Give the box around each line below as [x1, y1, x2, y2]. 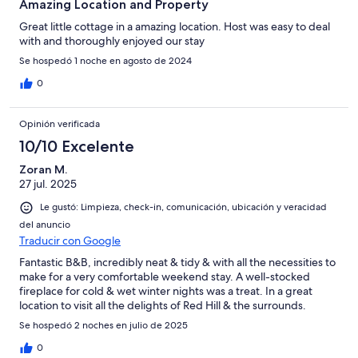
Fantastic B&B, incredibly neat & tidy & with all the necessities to [19, 254, 336, 269]
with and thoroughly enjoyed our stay [19, 34, 205, 49]
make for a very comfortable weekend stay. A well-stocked [19, 268, 310, 284]
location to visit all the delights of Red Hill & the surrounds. [19, 297, 306, 312]
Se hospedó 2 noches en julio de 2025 [19, 318, 188, 332]
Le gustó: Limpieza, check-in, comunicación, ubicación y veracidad [40, 201, 327, 214]
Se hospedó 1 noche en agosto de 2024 [19, 54, 192, 68]
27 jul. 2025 [19, 177, 77, 192]
